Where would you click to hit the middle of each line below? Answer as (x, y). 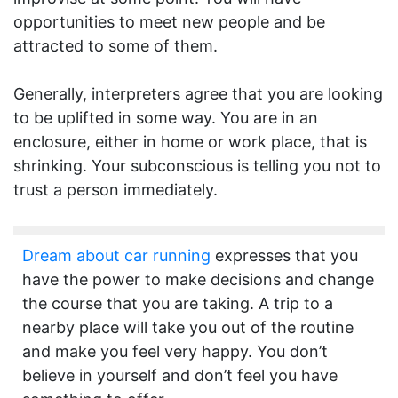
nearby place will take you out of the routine (188, 328)
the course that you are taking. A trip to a (178, 304)
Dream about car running (116, 256)
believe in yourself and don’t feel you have (180, 376)
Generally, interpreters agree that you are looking (198, 94)
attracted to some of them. (115, 46)
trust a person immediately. (115, 190)
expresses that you (284, 256)
